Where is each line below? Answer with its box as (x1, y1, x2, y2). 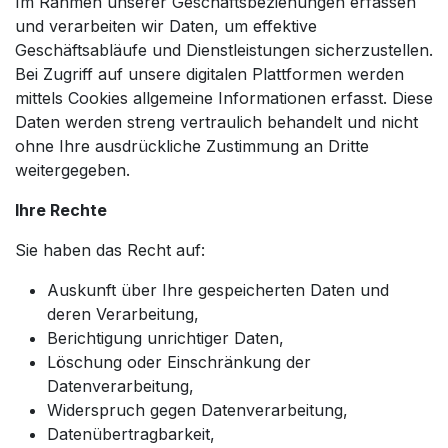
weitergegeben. (15, 159, 130, 180)
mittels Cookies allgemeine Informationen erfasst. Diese (15, 87, 433, 108)
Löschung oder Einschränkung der (47, 351, 311, 372)
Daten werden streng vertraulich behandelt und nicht (15, 111, 418, 132)
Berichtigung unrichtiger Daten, (47, 327, 284, 348)
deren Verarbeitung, (47, 303, 199, 324)
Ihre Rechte (15, 199, 107, 220)
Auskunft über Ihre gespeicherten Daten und (47, 279, 389, 300)
